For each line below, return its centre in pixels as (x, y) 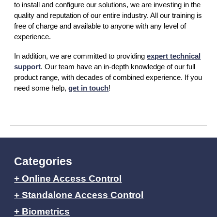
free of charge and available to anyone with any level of (100, 26)
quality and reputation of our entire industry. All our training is (108, 15)
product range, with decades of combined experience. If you (108, 77)
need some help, (41, 88)
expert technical (174, 56)
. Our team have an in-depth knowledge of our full (118, 67)
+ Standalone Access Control (79, 195)
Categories (43, 161)
